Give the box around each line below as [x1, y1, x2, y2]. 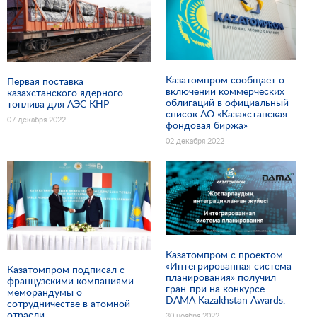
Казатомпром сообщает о [166, 74, 284, 86]
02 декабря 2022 [166, 136, 224, 146]
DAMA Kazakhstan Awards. [166, 293, 285, 306]
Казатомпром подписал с [7, 263, 125, 276]
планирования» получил [166, 270, 276, 283]
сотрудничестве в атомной [7, 297, 130, 310]
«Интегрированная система [166, 259, 292, 272]
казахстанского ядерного [7, 86, 123, 99]
